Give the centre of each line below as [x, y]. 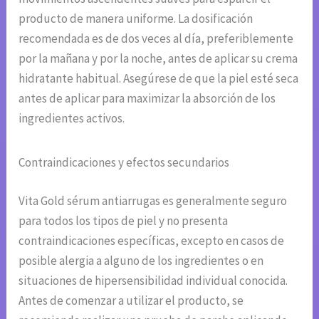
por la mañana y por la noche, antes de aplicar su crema [158, 59]
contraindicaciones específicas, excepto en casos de [152, 240]
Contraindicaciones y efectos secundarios [124, 163]
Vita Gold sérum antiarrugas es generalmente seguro [153, 200]
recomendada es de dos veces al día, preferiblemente [156, 39]
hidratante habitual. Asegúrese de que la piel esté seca [159, 79]
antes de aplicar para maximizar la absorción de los [147, 99]
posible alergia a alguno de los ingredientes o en [141, 260]
